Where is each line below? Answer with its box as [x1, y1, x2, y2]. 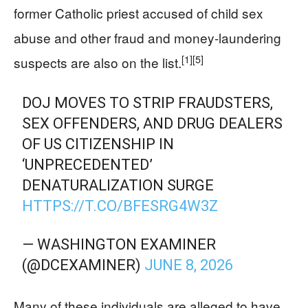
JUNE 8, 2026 [144, 256, 234, 274]
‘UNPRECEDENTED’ [22, 156, 153, 173]
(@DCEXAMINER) [22, 256, 145, 274]
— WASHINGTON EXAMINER [22, 236, 217, 253]
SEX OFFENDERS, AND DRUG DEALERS [22, 115, 283, 132]
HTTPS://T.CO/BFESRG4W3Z [22, 197, 219, 214]
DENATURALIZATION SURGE [22, 177, 214, 194]
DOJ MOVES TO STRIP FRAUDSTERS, [22, 94, 274, 111]
